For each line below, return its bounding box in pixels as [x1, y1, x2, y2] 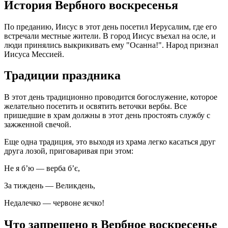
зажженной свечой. [4, 120, 71, 129]
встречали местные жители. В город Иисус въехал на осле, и [4, 31, 216, 40]
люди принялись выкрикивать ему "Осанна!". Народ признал [4, 40, 218, 49]
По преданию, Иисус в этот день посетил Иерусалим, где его [4, 22, 217, 31]
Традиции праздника [4, 69, 121, 82]
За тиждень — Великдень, [4, 181, 95, 190]
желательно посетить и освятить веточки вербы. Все [4, 102, 187, 111]
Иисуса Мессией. [4, 49, 64, 59]
